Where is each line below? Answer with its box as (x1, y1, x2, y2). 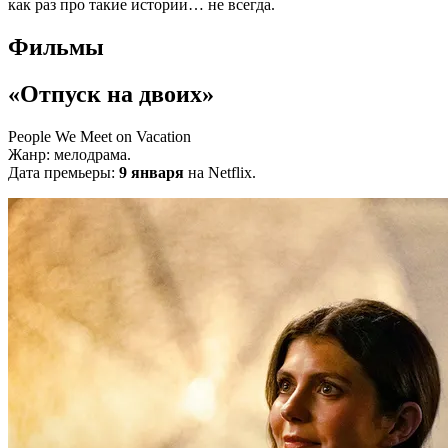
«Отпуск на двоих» (8, 81, 214, 108)
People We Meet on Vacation (8, 127, 191, 145)
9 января (119, 163, 184, 181)
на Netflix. (184, 163, 256, 181)
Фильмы (8, 34, 104, 61)
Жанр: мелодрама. (8, 145, 131, 163)
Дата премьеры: (8, 163, 119, 181)
